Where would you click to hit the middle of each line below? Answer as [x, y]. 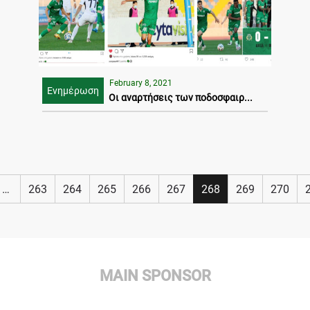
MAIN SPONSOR [155, 276]
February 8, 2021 [141, 83]
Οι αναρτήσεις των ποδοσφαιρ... [181, 98]
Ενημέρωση [73, 91]
